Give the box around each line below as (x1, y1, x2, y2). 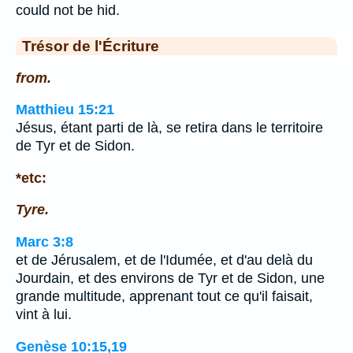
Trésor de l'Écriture (22, 37, 159, 54)
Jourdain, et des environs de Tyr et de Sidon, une (16, 269, 325, 286)
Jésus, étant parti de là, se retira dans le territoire (16, 120, 323, 136)
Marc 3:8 (16, 233, 73, 250)
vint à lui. (16, 306, 72, 322)
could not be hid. (16, 2, 120, 18)
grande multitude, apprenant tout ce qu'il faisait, (16, 288, 313, 304)
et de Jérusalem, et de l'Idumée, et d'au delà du (16, 251, 313, 268)
